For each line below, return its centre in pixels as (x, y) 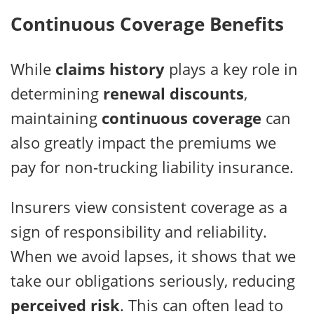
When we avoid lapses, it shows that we (153, 255)
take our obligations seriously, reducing (153, 280)
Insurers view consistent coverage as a (149, 206)
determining (57, 93)
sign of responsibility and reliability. (139, 231)
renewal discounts (173, 93)
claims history (110, 68)
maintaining (56, 117)
